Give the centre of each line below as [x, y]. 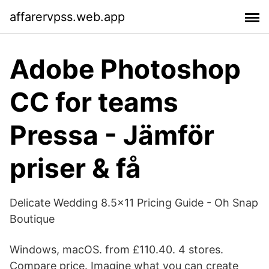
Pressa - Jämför [112, 135]
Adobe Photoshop [125, 69]
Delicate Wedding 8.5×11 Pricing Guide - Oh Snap [134, 203]
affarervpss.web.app [67, 17]
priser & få [75, 168]
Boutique [32, 219]
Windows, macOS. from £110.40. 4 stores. [116, 249]
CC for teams [94, 102]
